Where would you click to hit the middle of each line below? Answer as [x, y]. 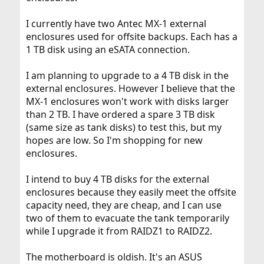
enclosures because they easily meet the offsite [131, 192]
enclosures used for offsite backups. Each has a [131, 37]
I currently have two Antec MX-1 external [116, 24]
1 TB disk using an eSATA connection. [108, 49]
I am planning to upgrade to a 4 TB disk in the [127, 75]
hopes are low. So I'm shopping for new [114, 140]
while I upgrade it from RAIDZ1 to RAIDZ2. [119, 231]
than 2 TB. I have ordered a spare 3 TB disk [120, 114]
